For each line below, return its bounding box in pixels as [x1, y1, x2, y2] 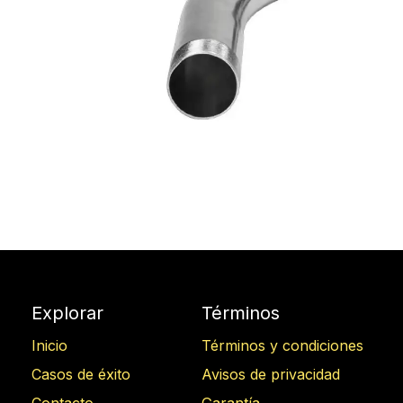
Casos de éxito [31, 365, 130, 383]
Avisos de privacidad [201, 365, 340, 383]
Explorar [31, 302, 103, 324]
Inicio [31, 336, 67, 354]
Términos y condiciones [201, 336, 363, 354]
